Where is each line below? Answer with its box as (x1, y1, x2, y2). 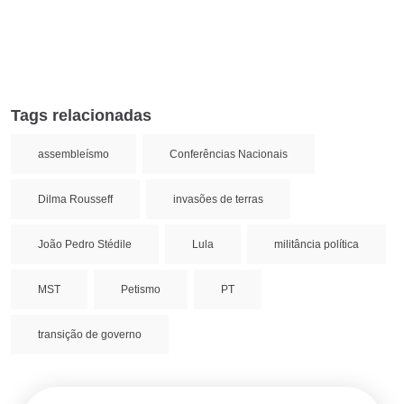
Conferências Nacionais (170, 148, 288, 161)
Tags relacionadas (11, 106, 151, 125)
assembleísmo (38, 148, 109, 161)
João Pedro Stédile (38, 238, 132, 252)
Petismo (121, 283, 161, 297)
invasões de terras (173, 193, 263, 207)
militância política (274, 238, 359, 252)
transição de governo (38, 328, 142, 342)
